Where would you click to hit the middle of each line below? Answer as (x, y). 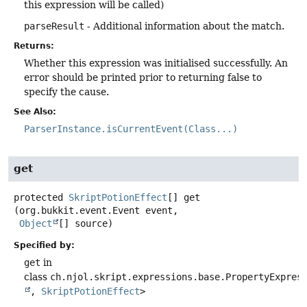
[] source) (86, 223)
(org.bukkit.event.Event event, (96, 210)
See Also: (35, 111)
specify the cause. (66, 91)
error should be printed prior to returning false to (143, 77)
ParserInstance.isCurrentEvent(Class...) (131, 128)
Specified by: (44, 246)
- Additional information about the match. (184, 26)
